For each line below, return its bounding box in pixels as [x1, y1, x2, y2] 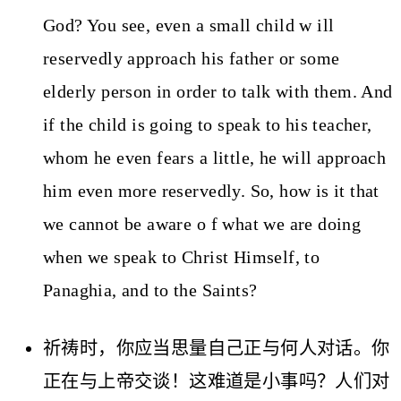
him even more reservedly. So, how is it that [43, 180, 380, 200]
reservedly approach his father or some [43, 47, 340, 68]
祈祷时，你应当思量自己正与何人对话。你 [43, 338, 390, 359]
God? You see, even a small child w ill [43, 14, 335, 35]
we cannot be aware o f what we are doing [43, 213, 362, 234]
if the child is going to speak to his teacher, [43, 114, 372, 134]
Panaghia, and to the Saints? [43, 279, 258, 300]
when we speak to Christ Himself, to [43, 246, 320, 267]
